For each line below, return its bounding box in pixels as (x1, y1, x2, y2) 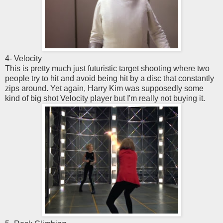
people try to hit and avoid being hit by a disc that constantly (5, 74, 214, 83)
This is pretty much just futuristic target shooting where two (5, 64, 210, 73)
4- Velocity (5, 54, 42, 63)
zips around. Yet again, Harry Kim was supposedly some (5, 84, 204, 93)
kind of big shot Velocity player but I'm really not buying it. (5, 94, 205, 103)
